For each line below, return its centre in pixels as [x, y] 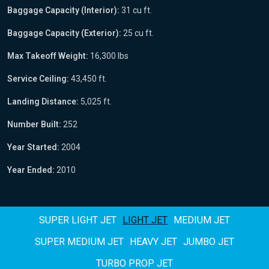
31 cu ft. [136, 10]
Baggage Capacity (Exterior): [64, 33]
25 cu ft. [138, 33]
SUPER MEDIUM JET [79, 241]
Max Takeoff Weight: [48, 56]
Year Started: [33, 147]
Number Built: [34, 124]
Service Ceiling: [38, 78]
